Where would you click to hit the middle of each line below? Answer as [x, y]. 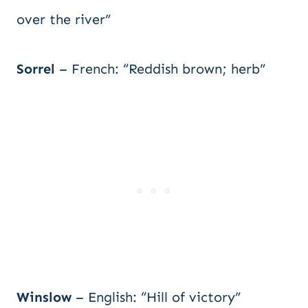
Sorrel [36, 69]
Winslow [44, 297]
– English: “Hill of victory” [156, 297]
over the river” [64, 19]
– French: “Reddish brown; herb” [160, 69]
